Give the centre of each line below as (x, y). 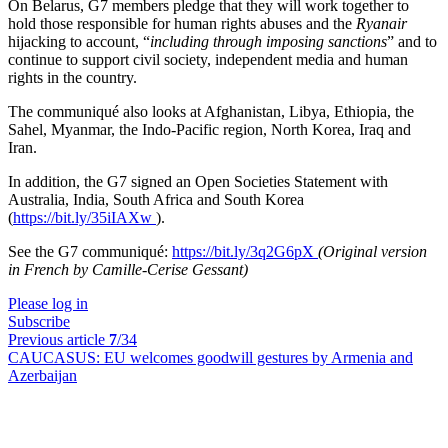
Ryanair (381, 23)
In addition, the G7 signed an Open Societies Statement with (198, 181)
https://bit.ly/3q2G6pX (245, 251)
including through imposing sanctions (268, 41)
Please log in (48, 303)
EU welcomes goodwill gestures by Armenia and (258, 357)
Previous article (58, 339)
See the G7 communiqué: (90, 251)
